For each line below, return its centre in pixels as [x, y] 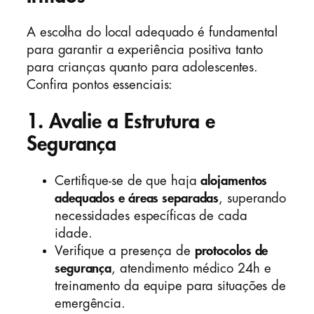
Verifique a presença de [125, 251]
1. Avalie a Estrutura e [121, 122]
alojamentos [234, 180]
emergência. [90, 303]
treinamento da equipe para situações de [171, 286]
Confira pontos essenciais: [100, 85]
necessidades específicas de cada [151, 216]
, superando [253, 198]
